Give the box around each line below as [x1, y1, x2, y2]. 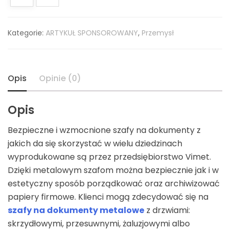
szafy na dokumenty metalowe [8, 204, 144, 216]
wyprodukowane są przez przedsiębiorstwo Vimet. [8, 151, 211, 163]
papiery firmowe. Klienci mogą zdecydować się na [8, 191, 208, 203]
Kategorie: [8, 28, 46, 38]
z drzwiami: [144, 204, 190, 216]
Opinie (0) [39, 72, 81, 84]
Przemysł [142, 28, 174, 38]
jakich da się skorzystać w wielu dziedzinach [8, 138, 182, 149]
